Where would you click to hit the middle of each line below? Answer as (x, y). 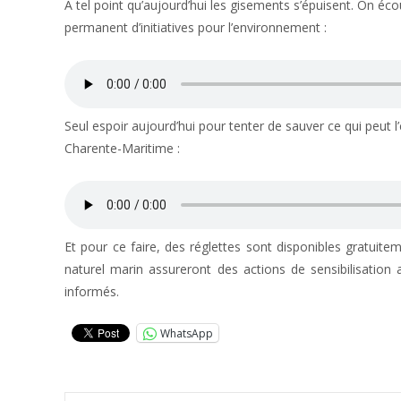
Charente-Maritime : (122, 148)
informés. (92, 291)
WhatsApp (187, 333)
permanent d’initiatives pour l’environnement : (196, 27)
